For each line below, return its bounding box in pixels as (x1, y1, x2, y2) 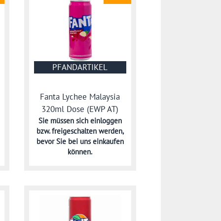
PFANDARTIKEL (52, 61, 108, 73)
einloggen (90, 116, 122, 126)
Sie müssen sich (38, 116, 90, 126)
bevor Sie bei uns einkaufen (36, 137, 124, 147)
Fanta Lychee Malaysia (40, 91, 120, 103)
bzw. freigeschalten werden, (36, 126, 124, 136)
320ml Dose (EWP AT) (41, 104, 119, 115)
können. (68, 147, 93, 157)
